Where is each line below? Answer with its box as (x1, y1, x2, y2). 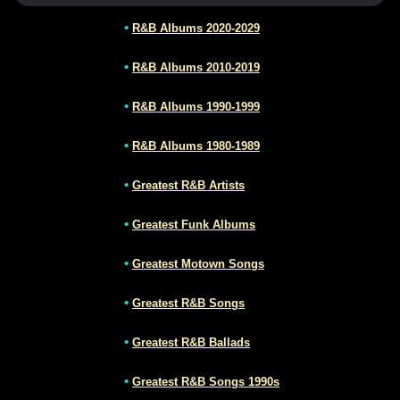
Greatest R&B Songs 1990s (132, 374, 279, 388)
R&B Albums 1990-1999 (132, 99, 260, 113)
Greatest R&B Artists (132, 178, 245, 192)
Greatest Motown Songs (132, 256, 264, 271)
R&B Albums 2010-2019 (132, 60, 260, 74)
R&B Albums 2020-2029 (132, 21, 260, 35)
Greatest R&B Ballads (132, 335, 250, 349)
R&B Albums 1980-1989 (132, 138, 260, 153)
